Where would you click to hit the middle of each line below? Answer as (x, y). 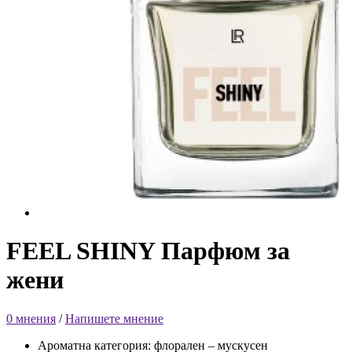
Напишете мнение (114, 318)
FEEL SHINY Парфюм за (148, 251)
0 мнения (31, 318)
